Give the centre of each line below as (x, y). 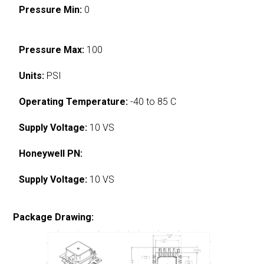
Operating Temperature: (74, 101)
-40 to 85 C (152, 101)
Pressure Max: (52, 49)
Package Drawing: (54, 217)
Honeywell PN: (51, 153)
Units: (32, 75)
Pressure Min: (51, 9)
